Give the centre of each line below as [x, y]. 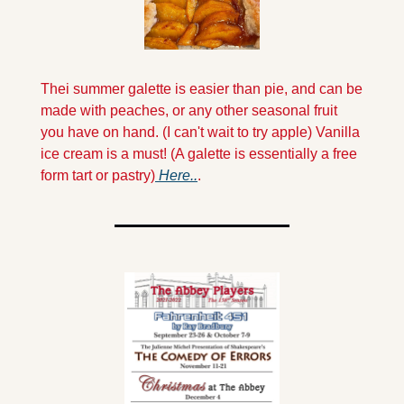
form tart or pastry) [98, 176]
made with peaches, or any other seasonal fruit [189, 111]
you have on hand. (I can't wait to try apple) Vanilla [200, 133]
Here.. [176, 176]
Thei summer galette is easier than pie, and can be [202, 89]
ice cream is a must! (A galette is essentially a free [199, 154]
